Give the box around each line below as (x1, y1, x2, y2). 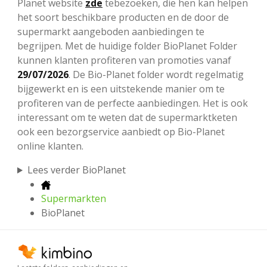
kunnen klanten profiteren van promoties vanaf (17, 54, 231, 67)
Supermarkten (41, 192, 106, 206)
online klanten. (17, 139, 86, 153)
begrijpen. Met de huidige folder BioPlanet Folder (17, 39, 237, 53)
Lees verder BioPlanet (27, 163, 126, 177)
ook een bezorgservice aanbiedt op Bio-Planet (17, 125, 225, 139)
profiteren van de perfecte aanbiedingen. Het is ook (17, 97, 248, 110)
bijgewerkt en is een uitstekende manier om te (17, 82, 225, 96)
